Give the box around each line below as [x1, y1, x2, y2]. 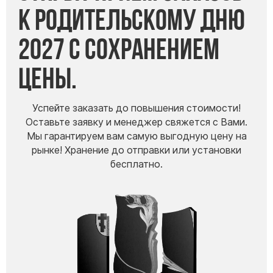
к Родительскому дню [18, 2, 245, 36]
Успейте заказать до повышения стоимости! [32, 102, 241, 115]
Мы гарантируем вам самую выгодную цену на [26, 130, 247, 143]
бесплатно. [110, 158, 163, 171]
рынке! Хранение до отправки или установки [32, 144, 241, 157]
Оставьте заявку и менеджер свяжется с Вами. [26, 116, 247, 129]
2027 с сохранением [18, 32, 219, 65]
